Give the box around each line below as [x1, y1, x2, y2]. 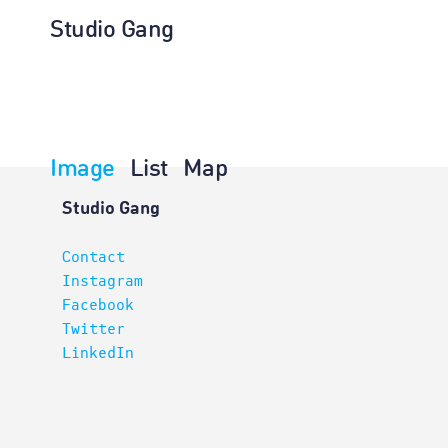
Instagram [62, 273, 143, 289]
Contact [62, 249, 125, 265]
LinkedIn [62, 345, 134, 361]
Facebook [62, 297, 134, 313]
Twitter [62, 321, 125, 337]
